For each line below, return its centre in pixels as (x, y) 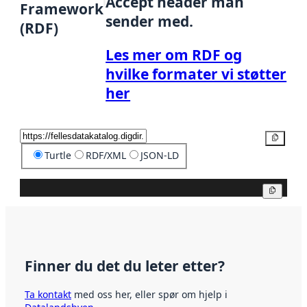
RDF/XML (106, 155)
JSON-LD (159, 155)
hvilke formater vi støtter (196, 74)
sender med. (150, 21)
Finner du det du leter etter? (125, 266)
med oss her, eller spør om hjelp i (149, 294)
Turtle (58, 155)
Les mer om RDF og (174, 54)
